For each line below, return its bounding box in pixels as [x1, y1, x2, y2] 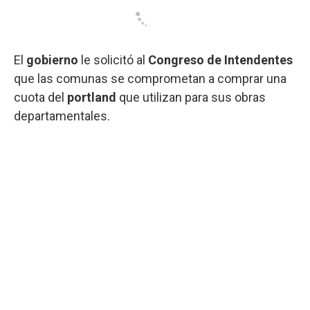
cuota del [14, 89, 67, 104]
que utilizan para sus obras [116, 89, 266, 104]
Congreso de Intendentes [148, 52, 293, 67]
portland [67, 89, 116, 104]
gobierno [26, 52, 78, 67]
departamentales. [14, 108, 110, 123]
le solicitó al [78, 52, 148, 67]
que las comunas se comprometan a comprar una [14, 71, 286, 86]
